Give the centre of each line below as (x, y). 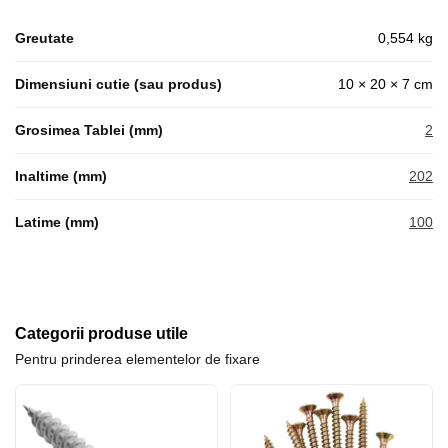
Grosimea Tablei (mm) (89, 130)
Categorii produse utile (101, 333)
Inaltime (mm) (61, 176)
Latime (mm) (57, 222)
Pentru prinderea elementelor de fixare (137, 359)
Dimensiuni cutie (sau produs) (118, 84)
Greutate (44, 38)
